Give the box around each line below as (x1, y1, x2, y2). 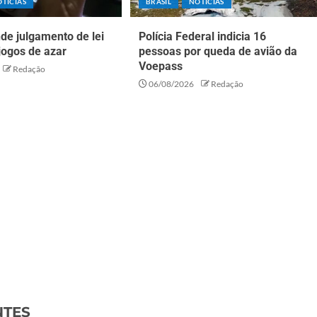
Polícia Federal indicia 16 (138, 30, 266, 44)
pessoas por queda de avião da (138, 45, 297, 59)
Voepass (138, 59, 183, 74)
